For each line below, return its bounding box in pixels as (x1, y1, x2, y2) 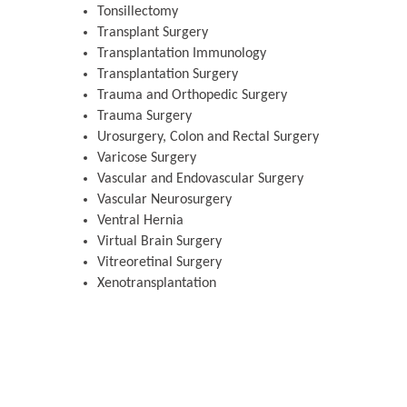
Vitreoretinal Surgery (97, 255, 222, 271)
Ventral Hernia (97, 213, 184, 229)
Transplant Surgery (97, 25, 208, 41)
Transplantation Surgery (97, 67, 238, 83)
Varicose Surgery (97, 151, 196, 166)
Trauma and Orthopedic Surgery (97, 88, 287, 104)
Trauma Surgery (97, 109, 192, 124)
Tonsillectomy (97, 5, 178, 20)
